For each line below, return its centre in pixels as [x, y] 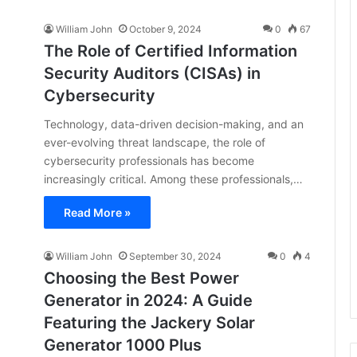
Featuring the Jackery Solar [149, 323]
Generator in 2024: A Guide [148, 300]
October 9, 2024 [165, 29]
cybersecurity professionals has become [149, 161]
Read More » [97, 212]
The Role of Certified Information [171, 51]
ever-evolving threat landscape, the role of [155, 142]
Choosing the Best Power [141, 278]
